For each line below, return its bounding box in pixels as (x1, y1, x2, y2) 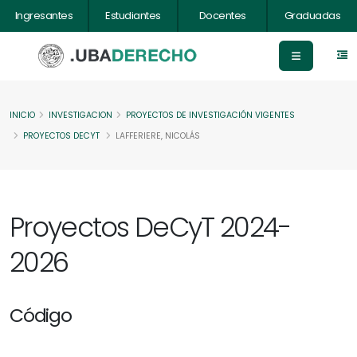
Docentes (198, 8, 246, 23)
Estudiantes (105, 8, 161, 23)
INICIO (10, 109, 35, 121)
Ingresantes (14, 8, 73, 23)
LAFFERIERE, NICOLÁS (116, 130, 200, 142)
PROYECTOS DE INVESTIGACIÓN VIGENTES (126, 109, 295, 121)
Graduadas (284, 8, 341, 23)
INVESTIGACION (49, 109, 112, 121)
